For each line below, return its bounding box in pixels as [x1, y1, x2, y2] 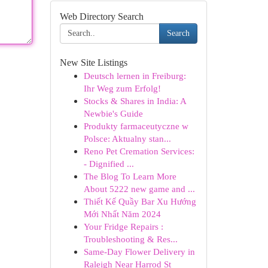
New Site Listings [59, 57, 127, 68]
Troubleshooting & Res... [83, 234, 178, 244]
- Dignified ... [83, 159, 134, 169]
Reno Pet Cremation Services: [83, 146, 194, 156]
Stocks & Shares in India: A [83, 96, 186, 106]
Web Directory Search [59, 11, 144, 22]
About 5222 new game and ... [83, 184, 195, 194]
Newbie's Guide [83, 108, 143, 118]
